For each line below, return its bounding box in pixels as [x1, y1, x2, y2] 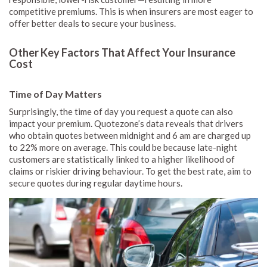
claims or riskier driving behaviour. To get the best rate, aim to [9, 165, 252, 176]
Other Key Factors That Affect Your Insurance [9, 45, 235, 59]
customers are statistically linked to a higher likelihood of [9, 153, 235, 164]
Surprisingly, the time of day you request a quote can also [9, 105, 233, 117]
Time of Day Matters [9, 88, 104, 100]
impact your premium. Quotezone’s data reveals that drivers [9, 117, 243, 129]
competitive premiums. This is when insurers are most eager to [9, 5, 253, 17]
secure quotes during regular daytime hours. [9, 177, 182, 188]
